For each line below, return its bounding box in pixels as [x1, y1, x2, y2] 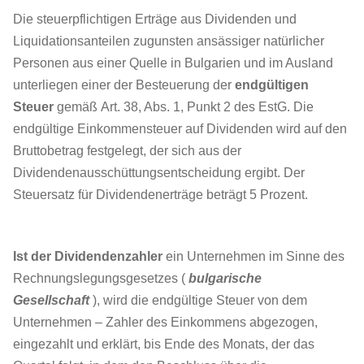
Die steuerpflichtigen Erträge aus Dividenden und [13, 12, 297, 26]
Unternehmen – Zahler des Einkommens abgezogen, [13, 315, 318, 329]
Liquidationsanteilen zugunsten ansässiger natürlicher [13, 34, 324, 48]
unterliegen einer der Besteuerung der [13, 78, 235, 92]
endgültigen [235, 78, 309, 92]
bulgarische [188, 271, 262, 285]
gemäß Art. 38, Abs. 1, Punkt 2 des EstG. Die [54, 100, 314, 114]
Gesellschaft [13, 293, 89, 307]
